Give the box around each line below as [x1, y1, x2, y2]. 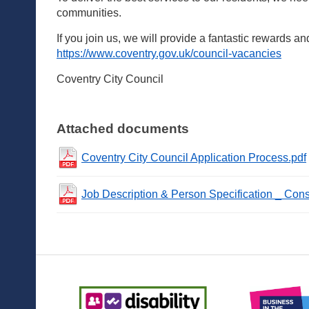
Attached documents [57, 121, 189, 137]
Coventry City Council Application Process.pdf [81, 151, 306, 163]
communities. [57, 7, 121, 19]
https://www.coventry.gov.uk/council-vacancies [57, 48, 281, 60]
